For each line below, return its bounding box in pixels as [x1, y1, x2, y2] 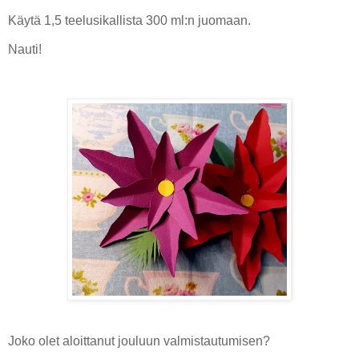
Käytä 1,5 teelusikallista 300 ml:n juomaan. [8, 13, 251, 27]
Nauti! [8, 42, 42, 56]
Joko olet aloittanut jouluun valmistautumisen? [8, 334, 270, 349]
